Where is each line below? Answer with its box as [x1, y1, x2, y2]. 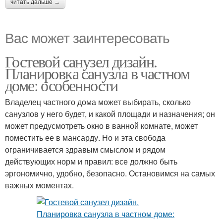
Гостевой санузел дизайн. [5, 51, 157, 72]
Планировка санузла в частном [5, 62, 190, 84]
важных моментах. [5, 179, 74, 191]
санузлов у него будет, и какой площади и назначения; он [5, 108, 215, 119]
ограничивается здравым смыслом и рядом [5, 144, 166, 155]
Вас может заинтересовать [5, 27, 169, 47]
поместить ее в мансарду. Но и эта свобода [5, 132, 166, 143]
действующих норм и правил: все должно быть [5, 156, 177, 167]
